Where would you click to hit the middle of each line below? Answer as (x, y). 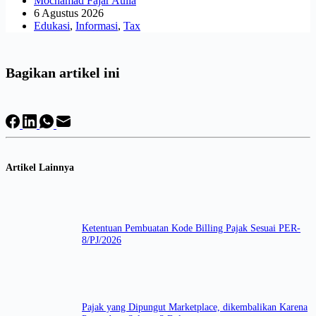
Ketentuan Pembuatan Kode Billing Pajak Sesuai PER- (191, 228)
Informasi (97, 25)
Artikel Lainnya (40, 168)
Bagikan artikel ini (63, 73)
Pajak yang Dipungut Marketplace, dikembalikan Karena (195, 307)
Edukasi (52, 25)
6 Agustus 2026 (69, 13)
